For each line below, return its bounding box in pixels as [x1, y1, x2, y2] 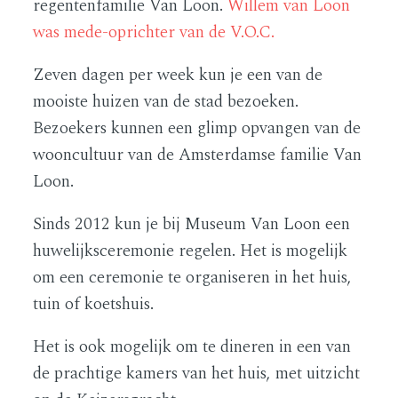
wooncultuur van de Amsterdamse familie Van [33, 141, 362, 168]
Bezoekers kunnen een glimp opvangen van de [33, 115, 362, 141]
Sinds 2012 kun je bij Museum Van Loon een [33, 211, 351, 237]
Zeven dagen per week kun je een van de [33, 61, 323, 88]
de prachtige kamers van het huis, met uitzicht [33, 360, 361, 386]
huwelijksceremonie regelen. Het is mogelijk [33, 237, 348, 264]
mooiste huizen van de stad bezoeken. [33, 88, 299, 115]
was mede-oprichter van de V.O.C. [33, 19, 275, 45]
